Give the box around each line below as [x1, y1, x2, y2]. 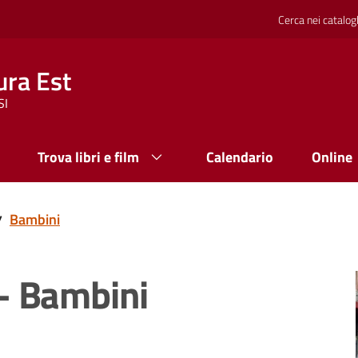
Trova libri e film [38, 146, 139, 168]
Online [312, 146, 352, 168]
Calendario [206, 146, 273, 168]
